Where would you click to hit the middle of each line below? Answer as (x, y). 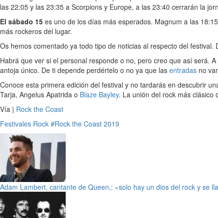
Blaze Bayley (99, 95)
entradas (183, 70)
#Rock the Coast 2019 (85, 124)
